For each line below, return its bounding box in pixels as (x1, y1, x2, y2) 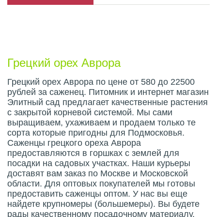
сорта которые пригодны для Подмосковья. (7, 128, 185, 138)
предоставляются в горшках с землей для (7, 148, 179, 158)
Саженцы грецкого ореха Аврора (7, 138, 141, 148)
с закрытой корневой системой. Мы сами (7, 108, 172, 117)
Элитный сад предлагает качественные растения (7, 97, 208, 107)
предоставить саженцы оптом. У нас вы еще (7, 189, 187, 199)
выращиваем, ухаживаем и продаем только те (7, 118, 196, 127)
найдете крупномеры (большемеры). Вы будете (7, 199, 200, 209)
